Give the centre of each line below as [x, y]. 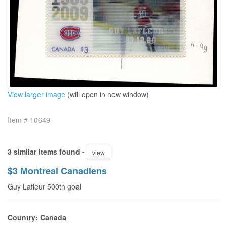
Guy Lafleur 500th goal [44, 186]
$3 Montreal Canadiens [57, 171]
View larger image [36, 94]
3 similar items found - [47, 151]
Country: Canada [37, 217]
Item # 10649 [29, 119]
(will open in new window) [107, 94]
